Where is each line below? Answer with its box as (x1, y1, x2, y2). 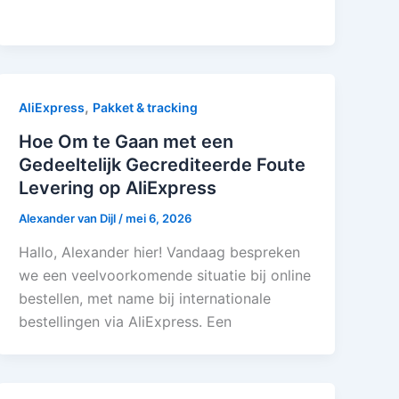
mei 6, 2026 (126, 210, 192, 225)
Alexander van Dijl (19, 210, 119, 225)
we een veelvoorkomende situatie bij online (19, 265, 312, 284)
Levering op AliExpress (19, 176, 217, 199)
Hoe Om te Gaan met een (19, 130, 234, 152)
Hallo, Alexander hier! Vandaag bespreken (19, 242, 301, 261)
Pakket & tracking (93, 100, 199, 116)
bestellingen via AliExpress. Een (19, 312, 232, 330)
